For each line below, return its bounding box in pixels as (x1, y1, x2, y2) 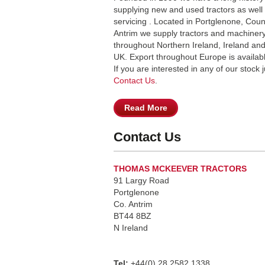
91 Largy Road (114, 176, 169, 185)
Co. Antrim (114, 200, 153, 209)
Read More (124, 104, 167, 112)
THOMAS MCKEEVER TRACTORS (114, 164, 247, 173)
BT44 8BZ (114, 212, 151, 221)
